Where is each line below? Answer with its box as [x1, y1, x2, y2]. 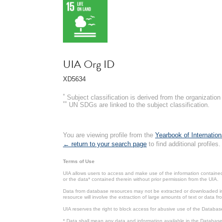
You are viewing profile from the [63, 131, 155, 139]
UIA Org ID [63, 55, 114, 72]
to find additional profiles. [147, 140, 221, 148]
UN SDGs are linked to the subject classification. [67, 101, 210, 109]
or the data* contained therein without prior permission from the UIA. [63, 176, 219, 182]
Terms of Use [63, 158, 95, 164]
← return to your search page [63, 140, 147, 148]
